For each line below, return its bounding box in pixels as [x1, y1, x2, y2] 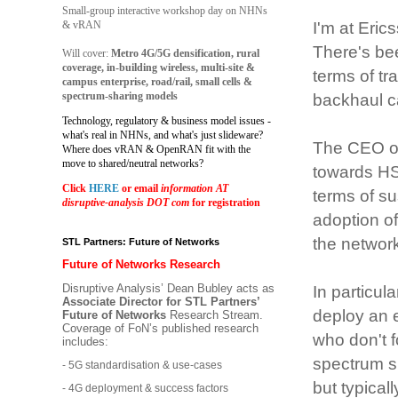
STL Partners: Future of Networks [62, 235, 219, 247]
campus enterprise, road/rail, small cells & [62, 75, 252, 88]
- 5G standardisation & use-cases [62, 358, 222, 371]
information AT [161, 181, 228, 195]
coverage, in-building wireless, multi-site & [62, 60, 255, 74]
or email [122, 181, 161, 195]
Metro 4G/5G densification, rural [111, 46, 259, 60]
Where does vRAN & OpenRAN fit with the [62, 142, 251, 155]
